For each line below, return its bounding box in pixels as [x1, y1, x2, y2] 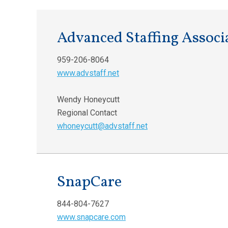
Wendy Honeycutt [57, 94, 120, 104]
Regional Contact [57, 107, 117, 118]
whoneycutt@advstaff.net [57, 121, 148, 131]
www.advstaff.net [57, 68, 119, 78]
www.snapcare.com [57, 212, 126, 222]
